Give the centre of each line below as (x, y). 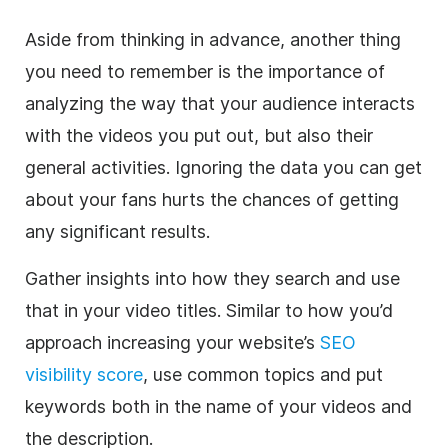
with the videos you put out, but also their (199, 135)
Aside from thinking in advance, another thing (213, 39)
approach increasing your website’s (172, 342)
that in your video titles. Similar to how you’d (209, 310)
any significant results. (117, 231)
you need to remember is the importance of (205, 71)
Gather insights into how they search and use (212, 278)
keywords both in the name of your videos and (218, 406)
